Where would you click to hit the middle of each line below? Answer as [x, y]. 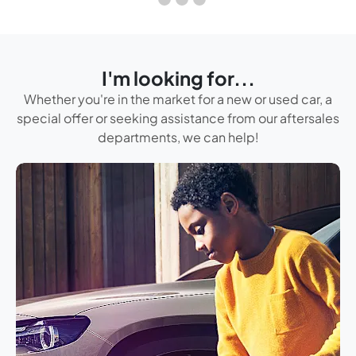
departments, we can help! [178, 137]
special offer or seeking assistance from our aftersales [178, 118]
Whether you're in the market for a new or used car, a [178, 99]
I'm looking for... [178, 77]
